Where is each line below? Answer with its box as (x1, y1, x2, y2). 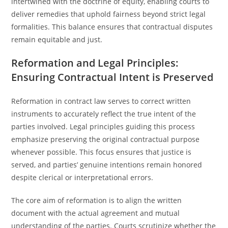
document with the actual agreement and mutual (11, 208, 180, 218)
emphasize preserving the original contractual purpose (11, 134, 200, 144)
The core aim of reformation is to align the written (11, 195, 182, 205)
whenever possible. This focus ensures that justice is (11, 147, 192, 157)
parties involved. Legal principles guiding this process (11, 122, 195, 131)
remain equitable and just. (11, 35, 103, 44)
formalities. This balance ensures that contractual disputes (11, 22, 213, 32)
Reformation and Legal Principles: (11, 56, 179, 70)
